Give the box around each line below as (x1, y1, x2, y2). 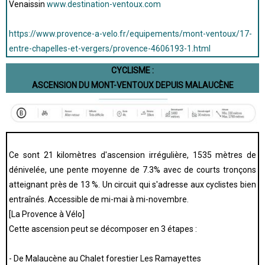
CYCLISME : (111, 66, 154, 75)
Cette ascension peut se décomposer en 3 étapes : (9, 224, 197, 234)
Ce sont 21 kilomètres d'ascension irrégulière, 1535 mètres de (9, 150, 256, 160)
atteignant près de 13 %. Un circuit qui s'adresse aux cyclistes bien (9, 180, 256, 189)
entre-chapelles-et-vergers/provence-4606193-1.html (9, 44, 211, 53)
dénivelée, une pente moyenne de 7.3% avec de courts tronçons (9, 165, 256, 174)
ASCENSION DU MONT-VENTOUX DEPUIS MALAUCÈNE (31, 80, 234, 90)
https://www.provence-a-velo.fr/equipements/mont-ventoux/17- (9, 29, 252, 38)
